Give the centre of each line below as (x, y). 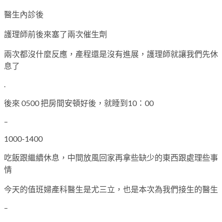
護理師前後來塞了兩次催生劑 (55, 34)
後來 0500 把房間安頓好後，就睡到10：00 (79, 103)
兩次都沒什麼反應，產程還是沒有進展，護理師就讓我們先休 (111, 54)
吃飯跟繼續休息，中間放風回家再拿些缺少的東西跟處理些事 (111, 157)
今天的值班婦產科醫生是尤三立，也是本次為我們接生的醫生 (111, 189)
